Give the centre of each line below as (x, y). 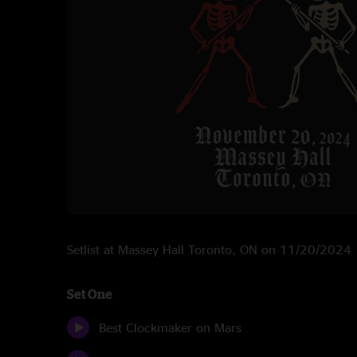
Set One (90, 294)
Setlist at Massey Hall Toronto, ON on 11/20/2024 (209, 249)
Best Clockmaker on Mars (170, 328)
